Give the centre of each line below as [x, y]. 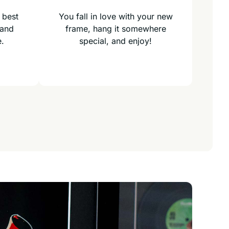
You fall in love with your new [116, 16]
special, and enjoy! [116, 41]
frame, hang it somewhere [116, 29]
